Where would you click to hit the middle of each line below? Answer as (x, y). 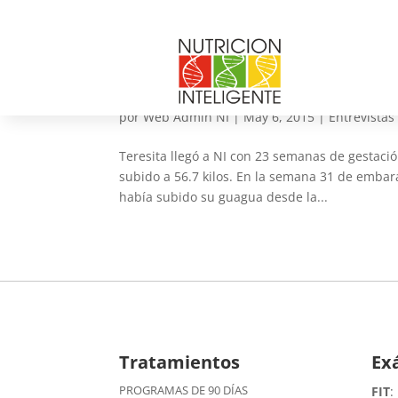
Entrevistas (362, 117)
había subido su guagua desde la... (224, 197)
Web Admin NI (187, 117)
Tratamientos (180, 362)
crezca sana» (187, 86)
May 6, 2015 (279, 117)
